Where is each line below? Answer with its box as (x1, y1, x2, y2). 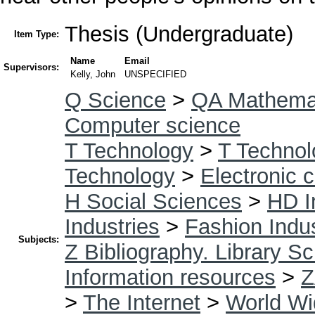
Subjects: (18, 233, 59, 245)
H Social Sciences (65, 188, 242, 214)
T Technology (65, 138, 193, 163)
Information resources (65, 264, 276, 290)
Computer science (65, 112, 240, 138)
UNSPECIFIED (124, 68, 187, 79)
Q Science (65, 87, 166, 112)
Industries (65, 214, 160, 239)
